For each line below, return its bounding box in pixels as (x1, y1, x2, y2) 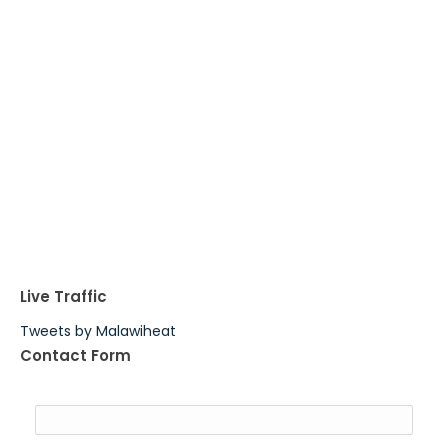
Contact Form (20, 344, 131, 366)
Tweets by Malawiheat (20, 320, 176, 341)
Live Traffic (20, 285, 107, 307)
